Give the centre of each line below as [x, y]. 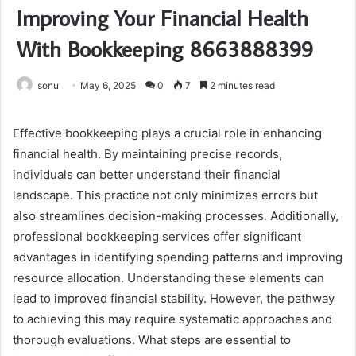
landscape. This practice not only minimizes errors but [165, 195]
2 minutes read [241, 85]
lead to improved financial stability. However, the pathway [174, 298]
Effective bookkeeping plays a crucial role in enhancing [167, 133]
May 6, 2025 [108, 85]
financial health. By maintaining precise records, [147, 153]
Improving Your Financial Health [163, 17]
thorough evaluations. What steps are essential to [152, 339]
